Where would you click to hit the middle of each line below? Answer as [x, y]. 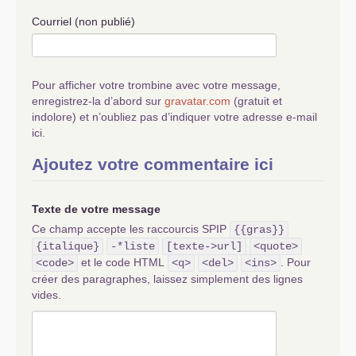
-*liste [133, 247]
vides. [46, 295]
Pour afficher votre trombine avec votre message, [156, 85]
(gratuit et [256, 101]
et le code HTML [123, 263]
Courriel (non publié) [83, 22]
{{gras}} [259, 230]
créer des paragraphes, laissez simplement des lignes [167, 279]
